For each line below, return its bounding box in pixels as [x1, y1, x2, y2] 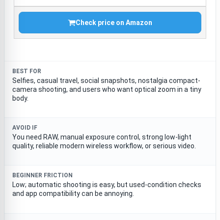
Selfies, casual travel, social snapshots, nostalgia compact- [12, 77, 200, 85]
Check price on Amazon [76, 19, 152, 27]
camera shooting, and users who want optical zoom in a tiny [12, 85, 201, 94]
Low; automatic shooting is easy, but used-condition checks [12, 181, 201, 189]
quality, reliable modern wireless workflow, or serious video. [12, 142, 196, 150]
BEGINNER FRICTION [12, 172, 73, 179]
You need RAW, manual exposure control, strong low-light [12, 133, 192, 141]
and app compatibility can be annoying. [12, 190, 134, 198]
